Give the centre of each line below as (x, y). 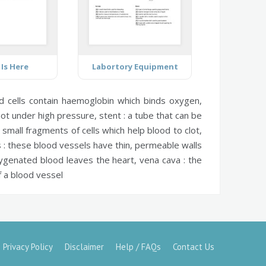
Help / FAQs (138, 246)
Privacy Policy (28, 246)
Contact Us (194, 246)
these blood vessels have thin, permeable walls (104, 145)
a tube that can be (164, 115)
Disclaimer (84, 246)
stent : (112, 115)
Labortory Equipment (135, 66)
